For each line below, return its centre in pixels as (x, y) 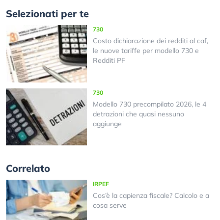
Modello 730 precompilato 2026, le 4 (149, 104)
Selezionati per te (47, 14)
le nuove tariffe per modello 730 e (146, 51)
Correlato (28, 168)
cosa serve (110, 206)
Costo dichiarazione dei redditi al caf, (150, 41)
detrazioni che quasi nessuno (138, 114)
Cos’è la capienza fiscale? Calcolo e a (151, 196)
